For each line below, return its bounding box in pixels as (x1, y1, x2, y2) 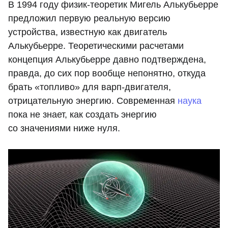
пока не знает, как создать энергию (8, 109, 157, 120)
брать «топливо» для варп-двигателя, (8, 82, 171, 93)
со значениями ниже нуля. (8, 123, 120, 134)
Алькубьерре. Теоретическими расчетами (8, 41, 184, 51)
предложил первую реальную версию (8, 13, 170, 24)
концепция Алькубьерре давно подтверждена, (8, 54, 206, 65)
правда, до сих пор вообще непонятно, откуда (8, 68, 206, 79)
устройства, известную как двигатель (8, 27, 167, 38)
